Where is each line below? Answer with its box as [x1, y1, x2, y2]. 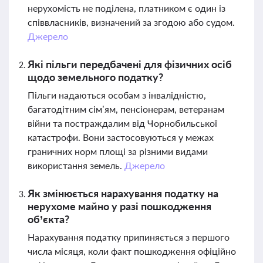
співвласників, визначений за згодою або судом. [28, 16, 235, 28]
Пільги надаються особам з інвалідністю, [28, 89, 206, 100]
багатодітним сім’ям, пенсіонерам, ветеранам [28, 103, 224, 114]
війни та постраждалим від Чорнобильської [28, 117, 217, 129]
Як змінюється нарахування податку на [28, 187, 218, 200]
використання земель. [28, 160, 124, 171]
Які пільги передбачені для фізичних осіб [28, 58, 232, 70]
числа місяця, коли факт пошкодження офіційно [28, 245, 236, 257]
